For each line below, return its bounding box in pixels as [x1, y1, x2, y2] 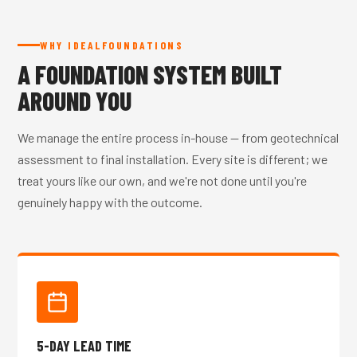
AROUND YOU [18, 85, 132, 116]
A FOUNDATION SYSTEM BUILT [18, 59, 283, 89]
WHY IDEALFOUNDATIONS [40, 38, 184, 52]
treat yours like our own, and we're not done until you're [18, 173, 308, 188]
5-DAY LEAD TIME [37, 337, 132, 355]
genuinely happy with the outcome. [18, 194, 203, 210]
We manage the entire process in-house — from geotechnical [18, 130, 339, 145]
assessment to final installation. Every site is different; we [18, 151, 328, 167]
